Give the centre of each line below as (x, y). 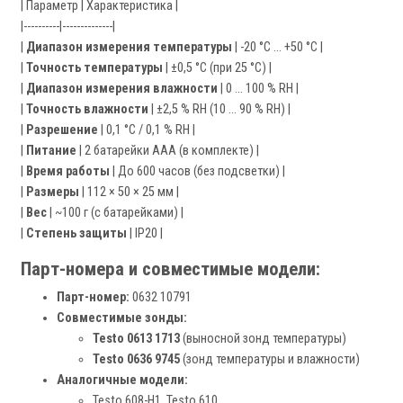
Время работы (68, 172)
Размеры (53, 193)
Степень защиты (76, 234)
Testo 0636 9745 (136, 360)
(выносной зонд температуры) (263, 339)
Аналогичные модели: (122, 381)
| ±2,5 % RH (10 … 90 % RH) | (219, 110)
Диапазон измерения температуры (129, 48)
